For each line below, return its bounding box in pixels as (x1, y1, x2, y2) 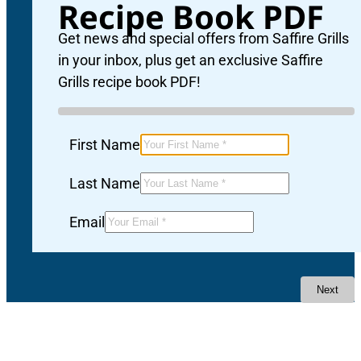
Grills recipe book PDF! (58, 73, 201, 91)
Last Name (68, 175, 140, 193)
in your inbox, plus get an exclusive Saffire (58, 52, 323, 69)
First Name (68, 136, 140, 154)
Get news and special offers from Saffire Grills (58, 30, 349, 48)
